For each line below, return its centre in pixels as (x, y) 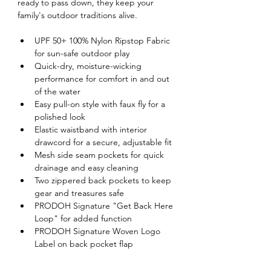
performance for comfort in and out (103, 79)
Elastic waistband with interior (92, 130)
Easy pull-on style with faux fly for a (101, 104)
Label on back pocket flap (84, 244)
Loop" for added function (83, 219)
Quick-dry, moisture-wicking (89, 66)
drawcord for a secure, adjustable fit (103, 142)
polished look (60, 117)
